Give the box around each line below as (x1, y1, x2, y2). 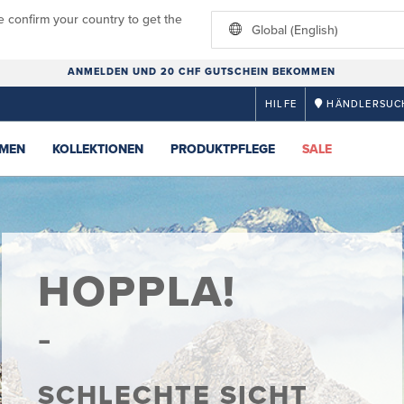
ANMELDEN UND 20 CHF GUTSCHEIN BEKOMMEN (68, 66, 336, 78)
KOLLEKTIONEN (52, 142, 143, 157)
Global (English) (252, 23, 338, 38)
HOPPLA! (37, 266, 236, 318)
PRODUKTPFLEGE (170, 142, 275, 157)
